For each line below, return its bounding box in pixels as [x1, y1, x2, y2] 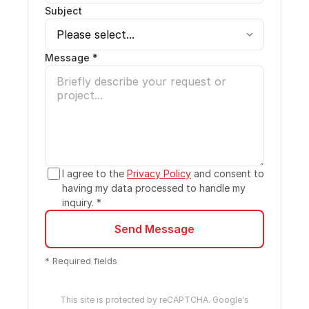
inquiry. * [62, 196, 101, 208]
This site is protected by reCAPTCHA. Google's [60, 294, 249, 305]
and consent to [191, 167, 264, 179]
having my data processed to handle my [62, 181, 246, 194]
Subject [45, 4, 82, 17]
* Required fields [45, 255, 117, 266]
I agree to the [62, 167, 127, 179]
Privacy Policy [127, 167, 191, 179]
